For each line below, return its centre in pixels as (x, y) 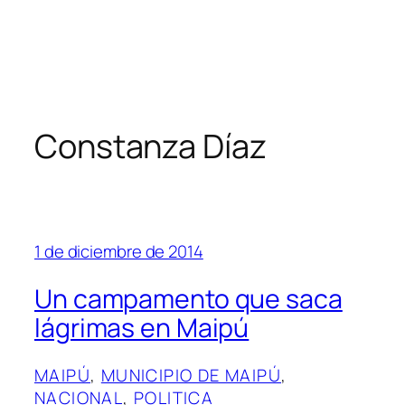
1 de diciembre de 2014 (119, 252)
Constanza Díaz (151, 146)
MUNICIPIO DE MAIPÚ (191, 375)
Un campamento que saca (188, 298)
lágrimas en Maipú (142, 327)
